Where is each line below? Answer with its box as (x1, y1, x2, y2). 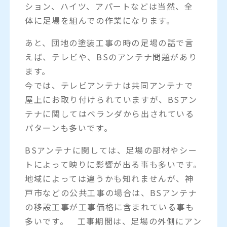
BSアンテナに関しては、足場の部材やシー (25, 143, 198, 156)
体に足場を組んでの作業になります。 (25, 14, 175, 26)
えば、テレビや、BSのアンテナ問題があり (25, 50, 198, 63)
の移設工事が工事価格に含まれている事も (25, 200, 195, 213)
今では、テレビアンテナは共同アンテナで (25, 79, 194, 91)
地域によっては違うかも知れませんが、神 (25, 172, 194, 184)
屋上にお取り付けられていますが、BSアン (25, 93, 198, 105)
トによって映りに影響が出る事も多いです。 (25, 158, 202, 170)
